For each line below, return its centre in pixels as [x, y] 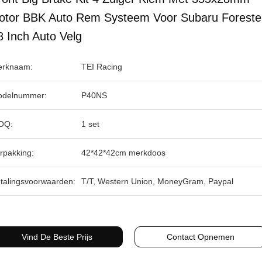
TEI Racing [102, 67]
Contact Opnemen [201, 237]
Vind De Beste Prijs [57, 237]
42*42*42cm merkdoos [123, 153]
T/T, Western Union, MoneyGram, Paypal [157, 181]
